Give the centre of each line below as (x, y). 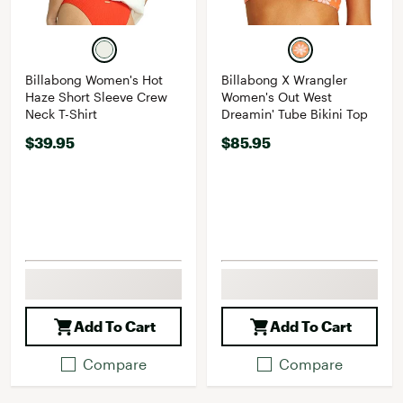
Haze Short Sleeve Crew (96, 97)
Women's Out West (277, 97)
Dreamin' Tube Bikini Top (295, 114)
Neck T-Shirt (61, 114)
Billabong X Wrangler (284, 80)
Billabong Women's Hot (94, 80)
